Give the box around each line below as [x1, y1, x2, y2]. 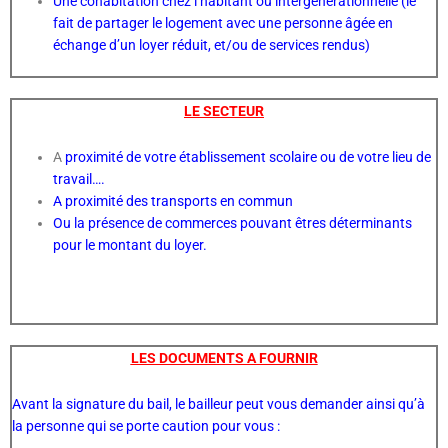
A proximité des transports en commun [53, 193, 297, 210]
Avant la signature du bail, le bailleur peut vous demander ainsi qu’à [12, 395, 425, 412]
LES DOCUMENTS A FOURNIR [130, 349, 318, 366]
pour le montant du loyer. [53, 237, 211, 254]
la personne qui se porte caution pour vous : [12, 417, 283, 434]
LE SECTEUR [184, 103, 264, 120]
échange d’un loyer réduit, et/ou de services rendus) [53, 36, 371, 53]
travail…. [53, 171, 106, 188]
